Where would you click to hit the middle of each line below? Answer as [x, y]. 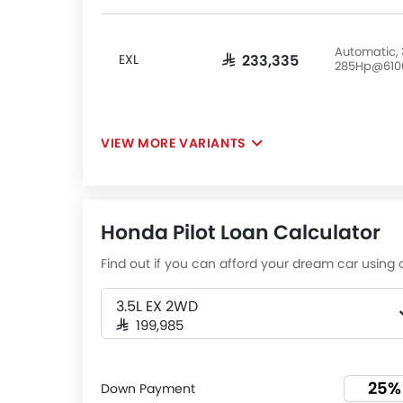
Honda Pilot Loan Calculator [241, 233]
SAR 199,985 [150, 324]
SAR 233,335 [260, 59]
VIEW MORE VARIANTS [174, 143]
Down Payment [148, 388]
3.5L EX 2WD [157, 306]
